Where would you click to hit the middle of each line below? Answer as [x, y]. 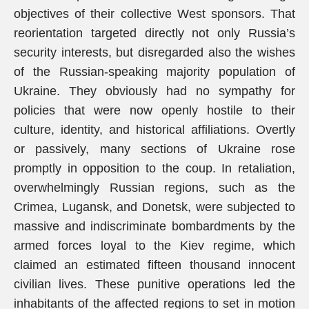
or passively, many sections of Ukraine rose [154, 149]
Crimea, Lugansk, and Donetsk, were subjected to [154, 207]
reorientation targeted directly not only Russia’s [154, 33]
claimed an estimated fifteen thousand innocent [154, 265]
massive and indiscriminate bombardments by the [154, 226]
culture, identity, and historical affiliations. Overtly [154, 130]
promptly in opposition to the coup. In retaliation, [154, 168]
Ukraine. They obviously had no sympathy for [154, 91]
